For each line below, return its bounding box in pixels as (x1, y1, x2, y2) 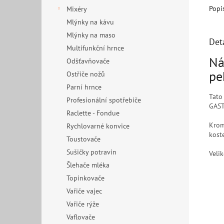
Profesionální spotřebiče (66, 95, 141, 104)
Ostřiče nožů (66, 69, 105, 78)
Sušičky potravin (66, 147, 116, 156)
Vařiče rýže (66, 199, 99, 208)
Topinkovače (66, 173, 104, 182)
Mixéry (66, 4, 87, 13)
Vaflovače (66, 212, 95, 221)
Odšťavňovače (66, 56, 109, 65)
